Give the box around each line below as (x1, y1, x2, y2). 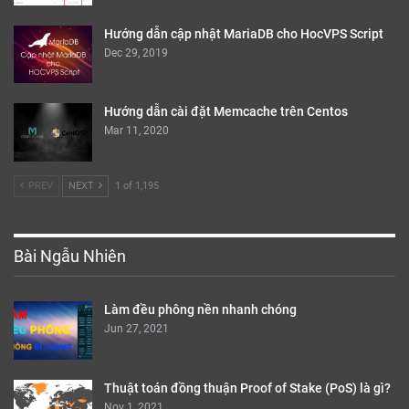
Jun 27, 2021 (104, 322, 169, 336)
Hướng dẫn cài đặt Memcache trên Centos (104, 104, 348, 120)
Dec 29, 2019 (104, 46, 168, 59)
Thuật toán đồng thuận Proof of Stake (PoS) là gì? (104, 380, 391, 395)
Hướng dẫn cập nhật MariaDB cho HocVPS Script (104, 26, 383, 41)
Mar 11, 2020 (104, 124, 169, 138)
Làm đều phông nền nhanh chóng (104, 302, 297, 318)
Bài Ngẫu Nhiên (14, 246, 126, 267)
